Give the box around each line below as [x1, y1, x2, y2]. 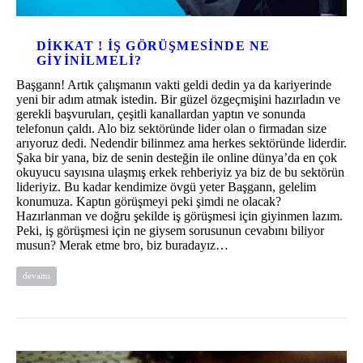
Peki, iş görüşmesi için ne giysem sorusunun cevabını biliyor [16, 223, 324, 237]
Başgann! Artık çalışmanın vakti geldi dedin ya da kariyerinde [16, 77, 331, 92]
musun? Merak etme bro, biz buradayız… [16, 237, 228, 252]
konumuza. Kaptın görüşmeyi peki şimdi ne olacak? [16, 194, 281, 208]
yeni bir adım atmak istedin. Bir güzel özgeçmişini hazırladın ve [16, 92, 340, 106]
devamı [23, 270, 50, 280]
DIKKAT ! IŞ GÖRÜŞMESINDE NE [36, 38, 271, 53]
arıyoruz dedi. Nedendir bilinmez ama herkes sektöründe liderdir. [16, 135, 347, 150]
